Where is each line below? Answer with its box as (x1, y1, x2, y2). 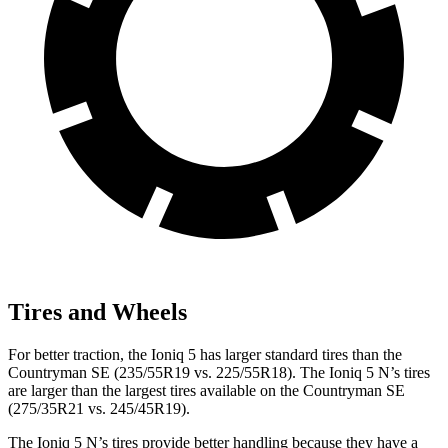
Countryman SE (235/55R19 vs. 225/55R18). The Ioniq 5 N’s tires (8, 363, 430, 381)
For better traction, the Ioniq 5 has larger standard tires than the (8, 345, 402, 363)
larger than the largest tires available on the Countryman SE (27, 381, 405, 399)
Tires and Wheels (8, 298, 187, 325)
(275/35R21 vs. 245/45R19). (8, 399, 190, 417)
